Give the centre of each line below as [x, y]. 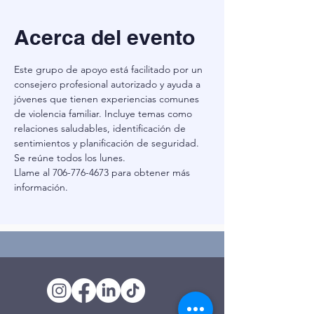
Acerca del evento [104, 37]
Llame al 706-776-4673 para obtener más [103, 172]
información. [41, 187]
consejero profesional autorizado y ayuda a [109, 84]
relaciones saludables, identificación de [101, 128]
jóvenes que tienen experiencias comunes [108, 99]
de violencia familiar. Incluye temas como [104, 114]
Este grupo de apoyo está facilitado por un [110, 69]
